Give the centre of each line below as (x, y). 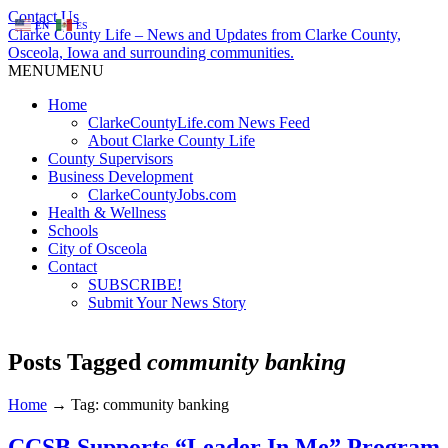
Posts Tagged (77, 361)
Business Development (120, 176)
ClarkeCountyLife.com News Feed (199, 122)
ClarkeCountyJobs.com (162, 194)
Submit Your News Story (167, 302)
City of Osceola (97, 248)
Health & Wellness (107, 212)
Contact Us (43, 16)
